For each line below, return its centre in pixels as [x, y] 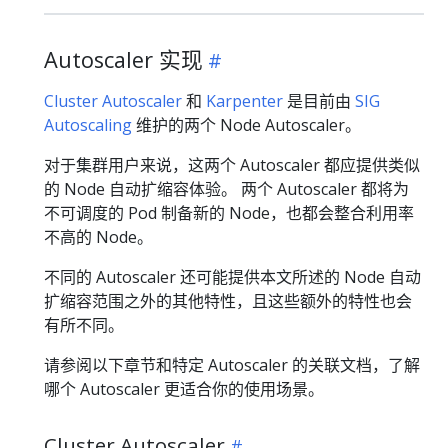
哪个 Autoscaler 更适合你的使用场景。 [184, 389]
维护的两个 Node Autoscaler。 [246, 125]
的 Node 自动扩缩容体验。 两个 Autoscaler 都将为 [226, 189]
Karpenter [244, 101]
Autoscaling [88, 125]
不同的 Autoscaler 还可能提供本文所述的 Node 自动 [232, 277]
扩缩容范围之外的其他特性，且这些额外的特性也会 [228, 301]
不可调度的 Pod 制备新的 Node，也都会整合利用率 [229, 213]
